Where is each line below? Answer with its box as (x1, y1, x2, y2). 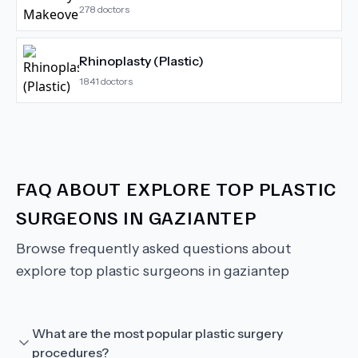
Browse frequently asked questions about (16, 240, 291, 257)
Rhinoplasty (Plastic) (79, 53, 204, 69)
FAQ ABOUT (16, 176, 127, 200)
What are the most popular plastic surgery (32, 325, 283, 341)
